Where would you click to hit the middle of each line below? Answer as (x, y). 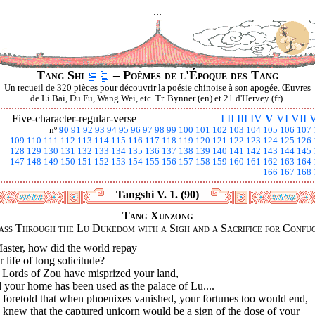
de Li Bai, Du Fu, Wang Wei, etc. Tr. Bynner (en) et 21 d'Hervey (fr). (157, 98)
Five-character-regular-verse (74, 118)
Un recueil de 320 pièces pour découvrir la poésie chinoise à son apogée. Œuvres (157, 88)
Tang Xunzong (157, 216)
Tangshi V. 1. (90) (157, 194)
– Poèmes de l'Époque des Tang (194, 75)
